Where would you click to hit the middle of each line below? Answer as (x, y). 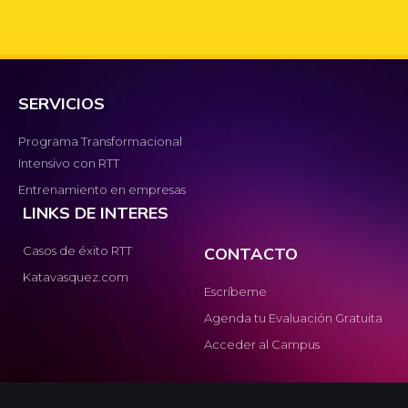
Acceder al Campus (262, 344)
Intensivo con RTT (69, 163)
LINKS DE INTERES (96, 212)
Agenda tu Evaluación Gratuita (293, 317)
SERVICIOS (61, 103)
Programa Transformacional (100, 141)
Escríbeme (235, 291)
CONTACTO (251, 253)
